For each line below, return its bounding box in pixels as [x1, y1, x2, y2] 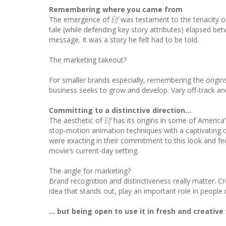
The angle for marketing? [49, 165, 131, 176]
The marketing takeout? [49, 54, 127, 65]
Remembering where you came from [49, 4, 183, 14]
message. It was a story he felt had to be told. [49, 34, 199, 44]
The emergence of [49, 14, 111, 24]
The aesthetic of [49, 115, 104, 125]
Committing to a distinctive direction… [49, 105, 191, 115]
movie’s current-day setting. [49, 145, 139, 155]
